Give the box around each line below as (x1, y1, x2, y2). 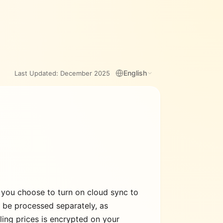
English (123, 68, 147, 77)
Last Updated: (14, 69, 60, 77)
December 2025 (60, 69, 110, 77)
